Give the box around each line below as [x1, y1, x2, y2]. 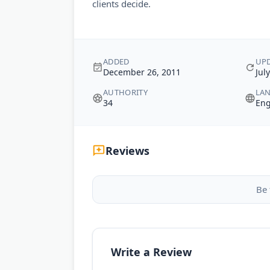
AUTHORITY [103, 87, 148, 98]
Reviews [105, 143, 149, 158]
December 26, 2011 [103, 66, 181, 78]
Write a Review [111, 245, 192, 259]
